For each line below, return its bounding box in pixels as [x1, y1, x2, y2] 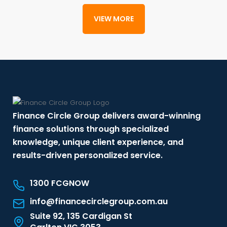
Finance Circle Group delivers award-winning [13, 110, 201, 122]
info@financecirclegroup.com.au [30, 196, 168, 208]
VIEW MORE [93, 14, 134, 24]
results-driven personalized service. [13, 149, 163, 162]
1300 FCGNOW [30, 177, 89, 189]
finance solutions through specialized [13, 123, 169, 135]
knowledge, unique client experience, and [13, 136, 183, 148]
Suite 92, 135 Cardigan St [30, 210, 132, 222]
